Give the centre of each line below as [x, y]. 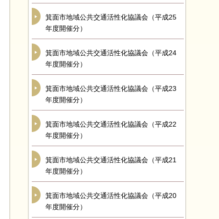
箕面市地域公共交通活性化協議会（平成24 [111, 53]
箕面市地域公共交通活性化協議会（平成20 [111, 196]
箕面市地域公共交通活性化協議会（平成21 [111, 160]
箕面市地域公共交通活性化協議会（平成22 [111, 124]
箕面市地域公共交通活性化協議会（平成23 [111, 88]
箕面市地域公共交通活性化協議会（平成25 [111, 17]
